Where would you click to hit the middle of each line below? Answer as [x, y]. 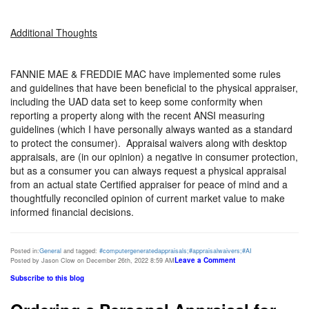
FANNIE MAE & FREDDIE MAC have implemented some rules [146, 73]
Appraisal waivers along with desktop [207, 142]
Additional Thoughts [54, 32]
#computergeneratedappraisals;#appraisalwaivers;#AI [176, 250]
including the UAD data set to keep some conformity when [137, 101]
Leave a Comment [205, 260]
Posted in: [25, 250]
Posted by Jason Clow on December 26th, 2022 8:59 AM [92, 260]
